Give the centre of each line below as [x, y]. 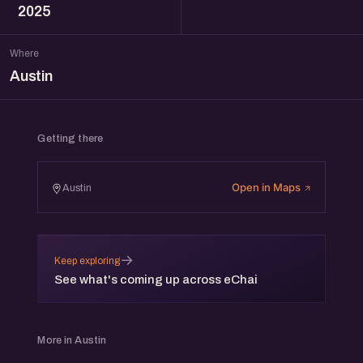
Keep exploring [88, 261]
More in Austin [72, 341]
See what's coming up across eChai [156, 280]
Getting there [70, 139]
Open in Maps [267, 187]
